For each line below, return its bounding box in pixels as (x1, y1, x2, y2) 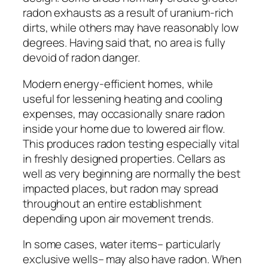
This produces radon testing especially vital (23, 135, 239, 151)
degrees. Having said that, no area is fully (23, 35, 226, 51)
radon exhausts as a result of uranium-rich (23, 5, 233, 21)
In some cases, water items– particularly (23, 236, 221, 252)
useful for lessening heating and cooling (23, 90, 223, 106)
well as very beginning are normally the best (23, 165, 240, 181)
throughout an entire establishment (23, 195, 202, 211)
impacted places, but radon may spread (23, 180, 219, 196)
